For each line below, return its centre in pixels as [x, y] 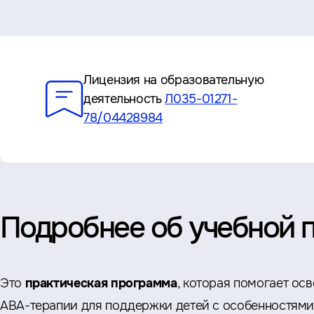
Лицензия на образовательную [174, 80]
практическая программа [101, 283]
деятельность [124, 99]
